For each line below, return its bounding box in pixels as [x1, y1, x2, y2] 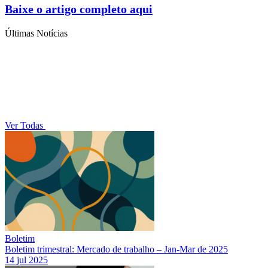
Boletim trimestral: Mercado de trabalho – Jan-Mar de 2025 [5, 243, 228, 254]
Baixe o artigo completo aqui [5, 2, 153, 16]
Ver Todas [5, 120, 45, 130]
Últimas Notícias [5, 28, 68, 38]
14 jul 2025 [5, 254, 48, 265]
